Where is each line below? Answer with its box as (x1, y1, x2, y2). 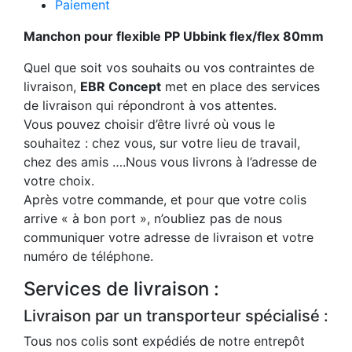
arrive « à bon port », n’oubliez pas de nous (24, 211, 282, 227)
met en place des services (161, 79, 320, 95)
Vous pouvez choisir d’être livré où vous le (24, 116, 275, 133)
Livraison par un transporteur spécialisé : (24, 306, 328, 326)
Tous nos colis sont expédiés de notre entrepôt (24, 333, 305, 350)
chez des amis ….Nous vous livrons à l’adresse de (24, 154, 317, 170)
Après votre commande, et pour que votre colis (24, 192, 306, 208)
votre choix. (24, 173, 94, 189)
